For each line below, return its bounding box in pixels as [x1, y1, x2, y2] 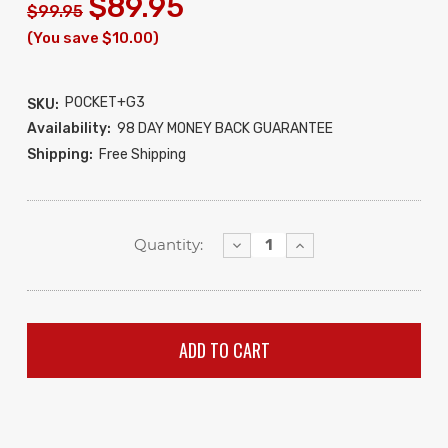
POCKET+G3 [65, 94, 145, 111]
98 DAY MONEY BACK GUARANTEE [117, 120, 333, 137]
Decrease [229, 235, 304, 254]
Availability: [27, 120, 111, 137]
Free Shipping [99, 146, 186, 163]
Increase [292, 235, 360, 254]
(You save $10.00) [27, 29, 159, 47]
